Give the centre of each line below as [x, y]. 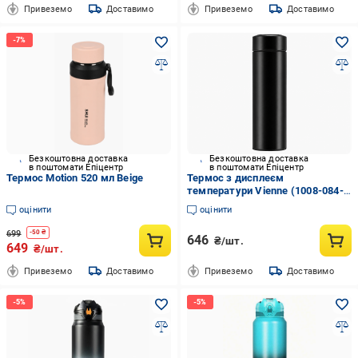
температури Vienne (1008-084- [265, 191]
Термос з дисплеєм [235, 178]
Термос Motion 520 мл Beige [75, 178]
